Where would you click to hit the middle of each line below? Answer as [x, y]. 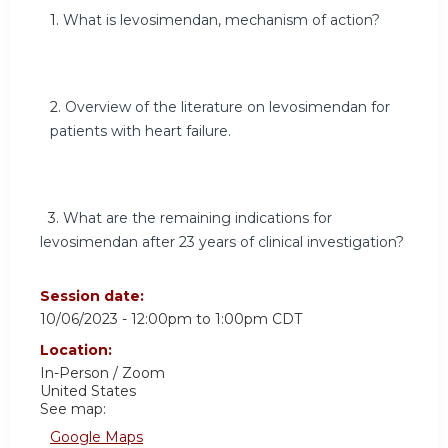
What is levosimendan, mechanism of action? [221, 20]
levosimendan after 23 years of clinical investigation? [222, 242]
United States [88, 390]
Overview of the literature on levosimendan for [227, 107]
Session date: [94, 295]
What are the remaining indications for [197, 218]
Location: [78, 349]
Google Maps [96, 436]
